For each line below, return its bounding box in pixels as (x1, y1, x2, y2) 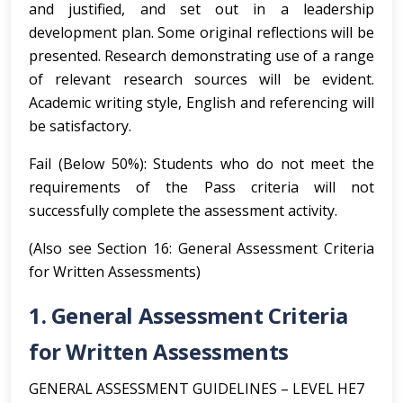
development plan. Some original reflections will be (29, 22, 374, 42)
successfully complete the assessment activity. (29, 201, 337, 220)
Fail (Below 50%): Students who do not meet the (29, 154, 374, 174)
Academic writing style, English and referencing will (29, 93, 374, 112)
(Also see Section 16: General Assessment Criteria (29, 238, 374, 258)
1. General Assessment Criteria (29, 300, 349, 330)
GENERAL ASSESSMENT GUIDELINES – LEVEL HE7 (29, 379, 364, 399)
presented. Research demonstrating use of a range (29, 46, 374, 66)
